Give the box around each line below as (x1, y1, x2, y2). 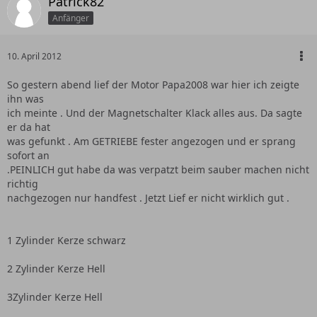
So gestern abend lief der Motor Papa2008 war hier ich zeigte (7, 78, 299, 91)
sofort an (7, 149, 50, 162)
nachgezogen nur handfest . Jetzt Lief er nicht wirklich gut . (7, 191, 289, 204)
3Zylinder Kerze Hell (7, 290, 103, 304)
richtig (7, 177, 38, 190)
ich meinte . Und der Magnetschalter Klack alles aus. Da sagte (7, 106, 302, 120)
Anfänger (52, 11, 89, 24)
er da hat (7, 120, 50, 134)
